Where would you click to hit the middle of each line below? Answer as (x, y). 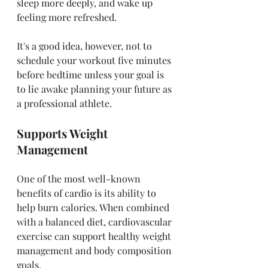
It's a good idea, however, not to (86, 45)
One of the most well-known (80, 178)
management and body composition (95, 250)
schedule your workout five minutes (95, 60)
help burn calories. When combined (94, 207)
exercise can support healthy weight (95, 236)
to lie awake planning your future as (95, 89)
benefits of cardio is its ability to (88, 193)
